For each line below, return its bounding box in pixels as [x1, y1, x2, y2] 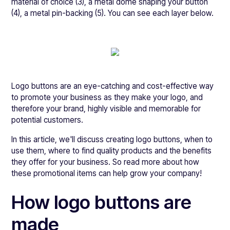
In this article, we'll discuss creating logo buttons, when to [11, 135, 213, 144]
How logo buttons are [11, 191, 191, 214]
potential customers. [11, 115, 84, 125]
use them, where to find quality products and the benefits [11, 146, 212, 156]
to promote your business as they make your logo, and [11, 92, 203, 102]
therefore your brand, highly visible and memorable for [11, 104, 201, 113]
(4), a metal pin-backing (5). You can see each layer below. [11, 8, 214, 18]
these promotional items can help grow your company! [11, 168, 202, 178]
